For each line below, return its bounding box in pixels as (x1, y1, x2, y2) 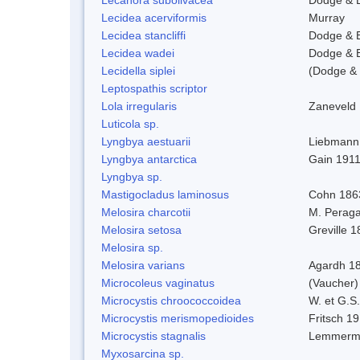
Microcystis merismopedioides (101, 311, 254, 325)
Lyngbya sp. (101, 170, 162, 183)
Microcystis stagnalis (101, 329, 206, 342)
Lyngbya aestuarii (101, 134, 190, 148)
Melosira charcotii (101, 205, 190, 219)
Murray (309, 10, 345, 24)
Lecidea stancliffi (101, 28, 186, 42)
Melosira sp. (101, 240, 163, 254)
